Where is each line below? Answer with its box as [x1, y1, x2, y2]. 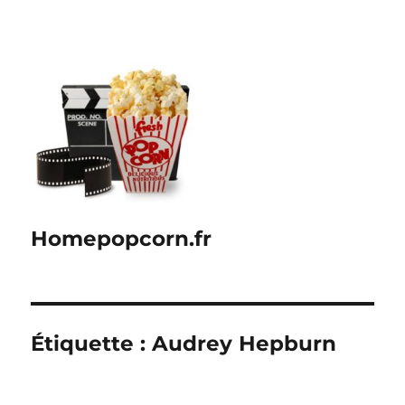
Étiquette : [31, 331, 153, 356]
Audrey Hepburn [152, 331, 337, 356]
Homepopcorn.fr [31, 226, 212, 251]
